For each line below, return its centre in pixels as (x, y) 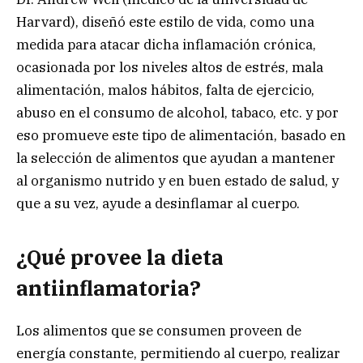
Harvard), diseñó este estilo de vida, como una (165, 21)
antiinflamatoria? (109, 288)
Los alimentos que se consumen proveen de (159, 331)
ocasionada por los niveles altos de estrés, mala (170, 67)
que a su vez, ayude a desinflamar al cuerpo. (158, 203)
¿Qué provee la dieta (120, 258)
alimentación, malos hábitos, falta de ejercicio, (165, 90)
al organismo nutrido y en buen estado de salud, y (177, 180)
